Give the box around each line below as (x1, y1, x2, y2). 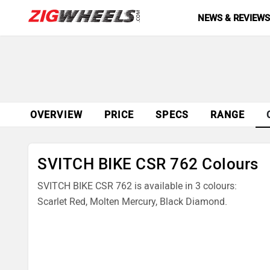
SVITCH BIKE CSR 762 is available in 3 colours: (37, 180, 237, 192)
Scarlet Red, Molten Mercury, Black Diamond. (37, 196, 227, 207)
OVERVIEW (30, 109, 83, 121)
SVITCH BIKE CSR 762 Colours (37, 154, 259, 174)
